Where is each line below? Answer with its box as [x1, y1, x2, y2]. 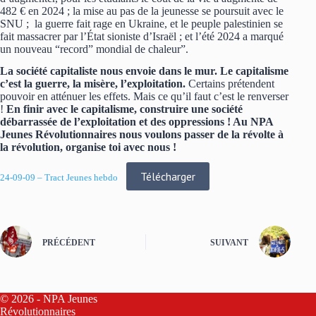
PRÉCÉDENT [42, 237, 95, 248]
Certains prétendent [188, 77, 274, 90]
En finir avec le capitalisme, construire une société [6, 102, 243, 115]
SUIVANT [210, 237, 249, 248]
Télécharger [140, 169, 195, 184]
